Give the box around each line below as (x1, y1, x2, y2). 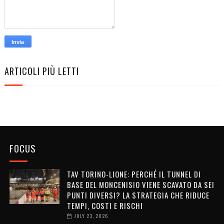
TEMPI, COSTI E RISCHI (66, 199, 143, 211)
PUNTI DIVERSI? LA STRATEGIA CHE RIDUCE (66, 189, 209, 200)
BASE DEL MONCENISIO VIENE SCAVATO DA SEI (66, 178, 214, 190)
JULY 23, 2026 (74, 211, 108, 219)
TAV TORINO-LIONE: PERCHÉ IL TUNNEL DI (66, 168, 201, 179)
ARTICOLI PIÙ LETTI (4, 64, 79, 77)
